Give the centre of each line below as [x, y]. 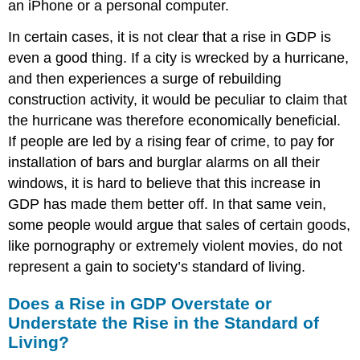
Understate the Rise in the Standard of [164, 322]
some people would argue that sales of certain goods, [180, 225]
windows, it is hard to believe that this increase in [165, 183]
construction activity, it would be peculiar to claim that [178, 100]
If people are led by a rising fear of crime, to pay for [172, 141]
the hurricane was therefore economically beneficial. [175, 121]
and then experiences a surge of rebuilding [145, 79]
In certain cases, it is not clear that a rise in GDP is [170, 37]
